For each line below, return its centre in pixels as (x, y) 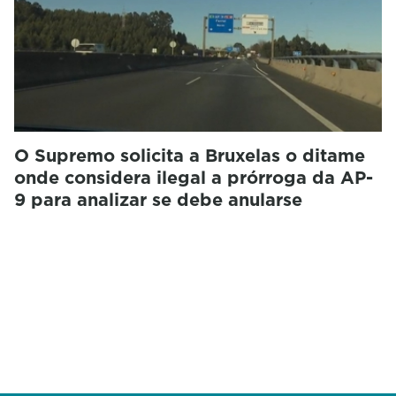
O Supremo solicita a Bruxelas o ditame (190, 155)
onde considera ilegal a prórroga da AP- (194, 177)
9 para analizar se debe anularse (158, 199)
